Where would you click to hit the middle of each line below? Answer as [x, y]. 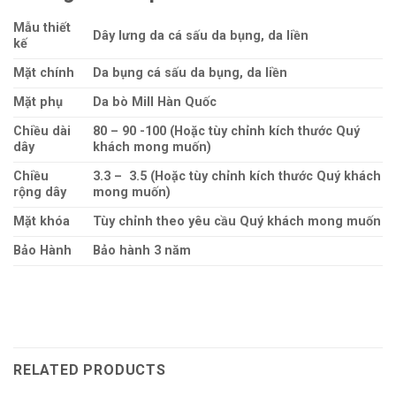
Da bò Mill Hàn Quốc [155, 102]
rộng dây [40, 192]
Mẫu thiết [42, 27]
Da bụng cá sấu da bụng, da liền [190, 72]
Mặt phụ [38, 102]
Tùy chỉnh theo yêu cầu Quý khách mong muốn [237, 221]
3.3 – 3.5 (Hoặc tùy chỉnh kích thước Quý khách [237, 176]
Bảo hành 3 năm [144, 250]
